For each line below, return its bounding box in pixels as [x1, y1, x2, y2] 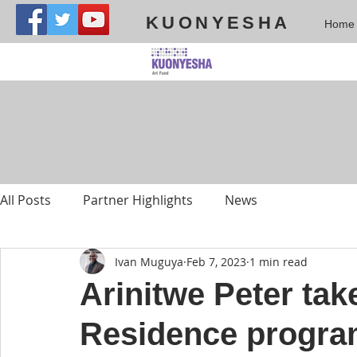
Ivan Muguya [115, 253, 183, 269]
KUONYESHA [146, 13, 291, 33]
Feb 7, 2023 [186, 253, 246, 269]
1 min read [249, 253, 308, 269]
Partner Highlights [83, 191, 193, 209]
